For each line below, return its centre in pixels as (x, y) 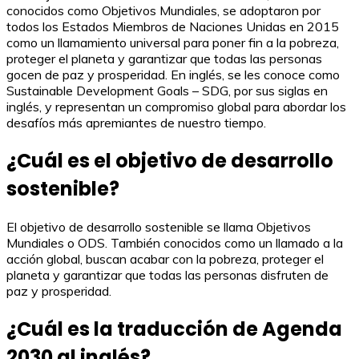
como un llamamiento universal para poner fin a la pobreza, (173, 42)
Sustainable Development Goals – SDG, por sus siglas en (167, 91)
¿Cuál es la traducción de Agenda (174, 329)
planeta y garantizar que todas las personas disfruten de (167, 274)
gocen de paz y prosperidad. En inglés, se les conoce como (173, 75)
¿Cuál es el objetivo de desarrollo (170, 160)
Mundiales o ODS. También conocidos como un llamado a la (175, 242)
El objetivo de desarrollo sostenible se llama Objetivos (159, 226)
